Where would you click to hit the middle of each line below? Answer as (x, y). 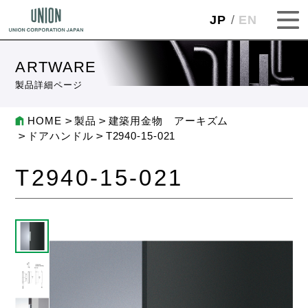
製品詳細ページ (49, 85)
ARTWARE (56, 67)
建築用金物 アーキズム (168, 121)
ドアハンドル (60, 136)
